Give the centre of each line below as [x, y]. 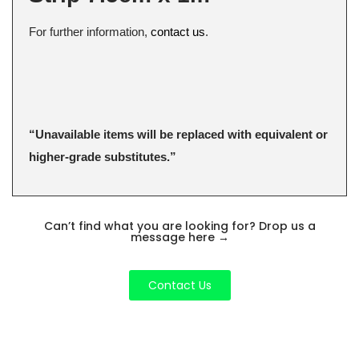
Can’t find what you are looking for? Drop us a [179, 226]
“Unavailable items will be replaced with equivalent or [178, 134]
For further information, [90, 32]
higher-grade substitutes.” [103, 156]
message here [174, 238]
